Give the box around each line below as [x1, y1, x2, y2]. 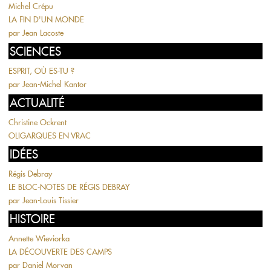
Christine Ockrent [8, 117, 67, 127]
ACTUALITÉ [10, 96, 65, 110]
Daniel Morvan [22, 260, 73, 270]
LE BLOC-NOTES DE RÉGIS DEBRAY [8, 182, 129, 192]
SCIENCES [10, 44, 61, 59]
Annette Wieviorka [8, 233, 70, 243]
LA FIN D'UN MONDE [8, 15, 84, 24]
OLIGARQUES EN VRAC [8, 131, 91, 140]
